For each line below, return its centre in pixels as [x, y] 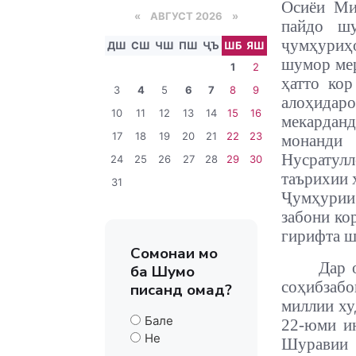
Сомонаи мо [174, 253]
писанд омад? [181, 290]
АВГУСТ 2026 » [189, 16]
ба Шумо [163, 272]
